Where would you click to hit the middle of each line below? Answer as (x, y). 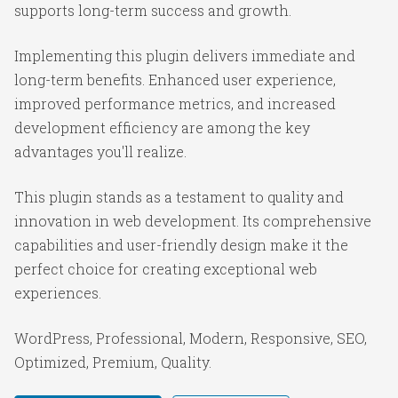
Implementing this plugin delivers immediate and (185, 55)
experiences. (58, 292)
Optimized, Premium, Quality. (113, 362)
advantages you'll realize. (100, 151)
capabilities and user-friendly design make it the (181, 244)
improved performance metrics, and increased (175, 103)
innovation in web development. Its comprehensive (193, 220)
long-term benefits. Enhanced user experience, (175, 79)
